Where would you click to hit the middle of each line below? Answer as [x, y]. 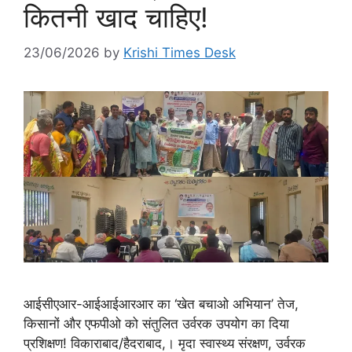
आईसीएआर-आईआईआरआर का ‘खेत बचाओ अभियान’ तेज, [161, 304]
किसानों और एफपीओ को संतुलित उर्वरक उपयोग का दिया [156, 323]
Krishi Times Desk [180, 52]
